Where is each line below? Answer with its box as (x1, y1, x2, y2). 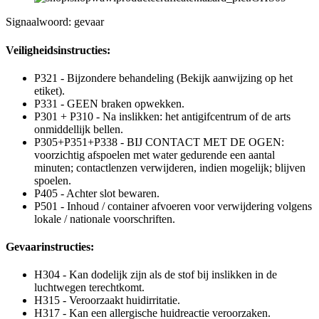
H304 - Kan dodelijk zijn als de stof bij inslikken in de (34, 268, 277, 281)
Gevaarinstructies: (6, 241, 94, 253)
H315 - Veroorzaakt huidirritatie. (34, 294, 180, 307)
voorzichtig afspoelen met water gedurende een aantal (34, 148, 275, 161)
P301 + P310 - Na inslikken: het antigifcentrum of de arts (34, 110, 291, 122)
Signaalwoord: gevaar (6, 16, 104, 28)
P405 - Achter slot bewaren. (34, 187, 159, 199)
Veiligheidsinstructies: (6, 43, 110, 56)
